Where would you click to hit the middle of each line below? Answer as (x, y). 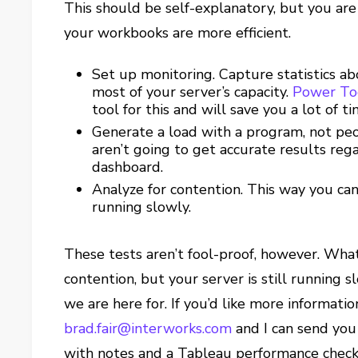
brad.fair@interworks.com (148, 328)
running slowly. (142, 207)
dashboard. (128, 167)
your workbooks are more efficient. (178, 33)
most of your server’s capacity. (193, 92)
